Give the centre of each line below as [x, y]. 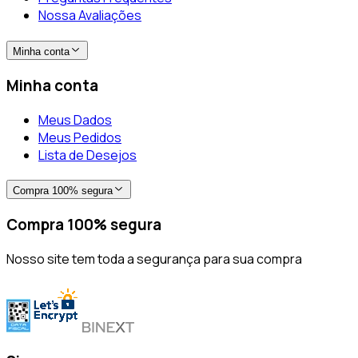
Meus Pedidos [80, 137]
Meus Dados [75, 119]
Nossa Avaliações [90, 16]
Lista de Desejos [88, 155]
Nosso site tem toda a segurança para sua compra [154, 259]
